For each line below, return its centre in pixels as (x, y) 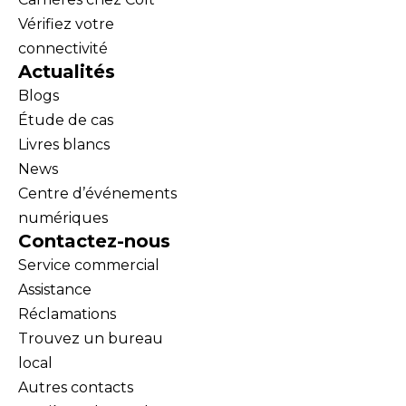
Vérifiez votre (66, 24)
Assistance (55, 289)
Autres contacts (76, 387)
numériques (63, 217)
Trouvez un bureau (91, 338)
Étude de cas (66, 120)
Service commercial (89, 265)
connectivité (63, 48)
